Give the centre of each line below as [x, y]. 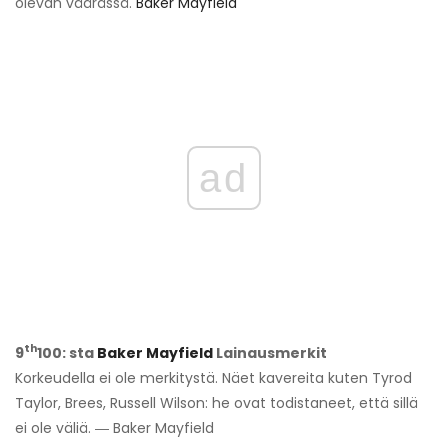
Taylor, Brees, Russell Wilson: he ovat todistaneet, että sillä [216, 402]
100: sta [67, 352]
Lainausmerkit [270, 352]
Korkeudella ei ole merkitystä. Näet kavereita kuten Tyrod [213, 377]
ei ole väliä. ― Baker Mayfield [114, 427]
